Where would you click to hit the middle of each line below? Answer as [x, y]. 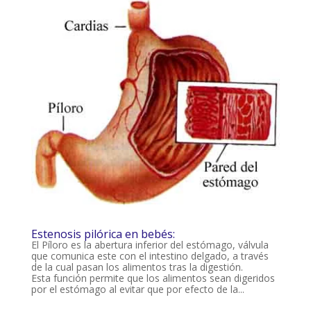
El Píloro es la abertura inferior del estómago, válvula [150, 244]
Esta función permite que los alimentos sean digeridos [153, 278]
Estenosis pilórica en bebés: [103, 234]
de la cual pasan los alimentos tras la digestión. [137, 267]
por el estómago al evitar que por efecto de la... [137, 289]
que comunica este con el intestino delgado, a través [150, 255]
